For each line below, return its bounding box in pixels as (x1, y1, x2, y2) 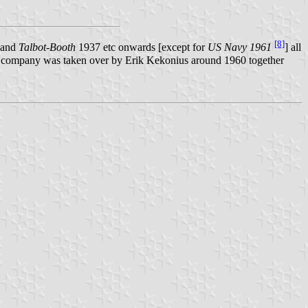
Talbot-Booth (19, 41, 76, 54)
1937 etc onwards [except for (76, 41, 208, 54)
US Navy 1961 (208, 41, 272, 54)
